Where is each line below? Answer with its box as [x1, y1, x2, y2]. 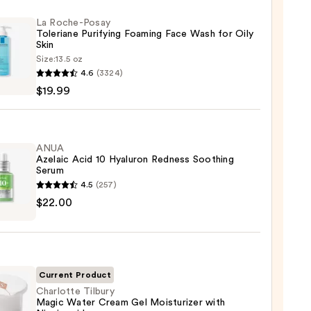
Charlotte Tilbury [35, 287, 115, 297]
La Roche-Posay [35, 18, 111, 28]
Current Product [38, 271, 112, 280]
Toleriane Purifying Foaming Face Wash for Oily [35, 29, 254, 40]
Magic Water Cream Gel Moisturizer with [35, 298, 226, 308]
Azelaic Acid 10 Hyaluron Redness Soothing [35, 155, 234, 165]
